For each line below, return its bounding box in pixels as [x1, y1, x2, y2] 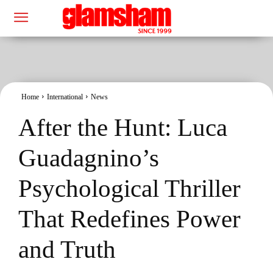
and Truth [18, 235, 116, 263]
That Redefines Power [18, 204, 241, 233]
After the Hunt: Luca [18, 113, 227, 141]
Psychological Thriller [18, 174, 241, 202]
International [47, 92, 83, 101]
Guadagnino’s [18, 143, 159, 172]
